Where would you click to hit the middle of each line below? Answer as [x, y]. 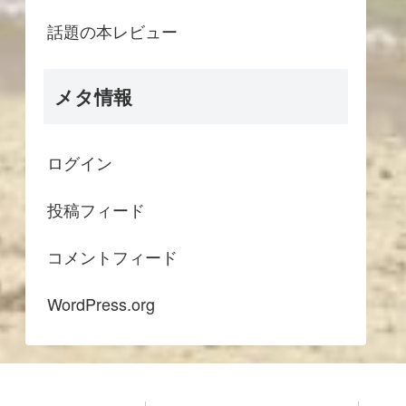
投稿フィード [96, 209]
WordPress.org [101, 303]
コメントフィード [112, 256]
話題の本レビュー [112, 30]
